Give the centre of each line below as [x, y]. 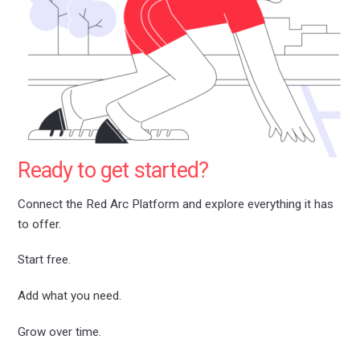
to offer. [40, 224]
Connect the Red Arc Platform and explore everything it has [176, 204]
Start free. [45, 260]
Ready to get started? [113, 170]
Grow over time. [60, 331]
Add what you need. [70, 296]
